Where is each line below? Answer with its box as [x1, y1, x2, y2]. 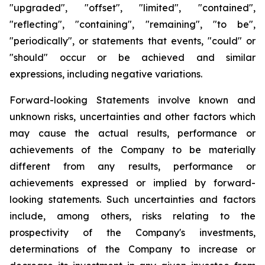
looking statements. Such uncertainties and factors [9, 193, 256, 205]
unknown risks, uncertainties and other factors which [9, 111, 256, 122]
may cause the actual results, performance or [9, 127, 256, 139]
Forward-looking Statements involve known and [9, 94, 256, 106]
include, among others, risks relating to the [9, 210, 256, 222]
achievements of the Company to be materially [9, 144, 256, 156]
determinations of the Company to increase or [9, 243, 256, 255]
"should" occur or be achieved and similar [9, 51, 256, 63]
